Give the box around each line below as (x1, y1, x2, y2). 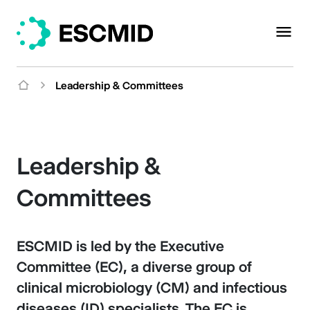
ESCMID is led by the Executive (17, 237, 224, 255)
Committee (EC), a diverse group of (17, 258, 252, 275)
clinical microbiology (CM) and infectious (17, 279, 287, 296)
